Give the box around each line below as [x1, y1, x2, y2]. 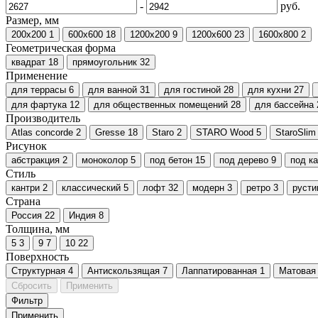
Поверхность [6, 250, 69, 263]
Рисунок [6, 139, 47, 152]
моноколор [82, 154, 128, 165]
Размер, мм [6, 13, 59, 26]
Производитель [6, 111, 80, 124]
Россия [11, 209, 42, 221]
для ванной [88, 84, 137, 95]
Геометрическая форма [6, 41, 116, 54]
